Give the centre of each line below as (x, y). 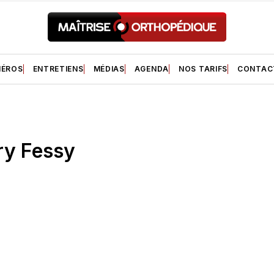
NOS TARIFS (203, 68)
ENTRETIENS (58, 68)
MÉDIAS (109, 68)
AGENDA (151, 68)
